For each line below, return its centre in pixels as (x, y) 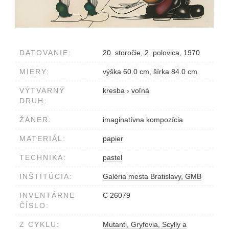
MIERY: (35, 71)
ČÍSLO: (34, 205)
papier (113, 138)
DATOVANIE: (45, 52)
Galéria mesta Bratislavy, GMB (152, 176)
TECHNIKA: (43, 157)
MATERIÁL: (43, 138)
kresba (114, 90)
